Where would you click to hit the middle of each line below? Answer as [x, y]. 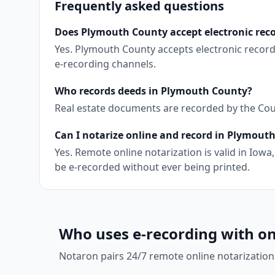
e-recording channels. [105, 64]
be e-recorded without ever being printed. [152, 167]
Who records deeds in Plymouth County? [153, 91]
